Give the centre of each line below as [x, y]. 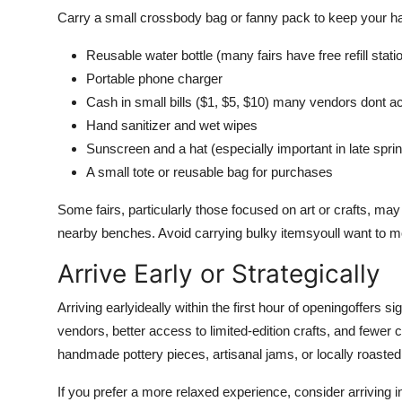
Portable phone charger [154, 79]
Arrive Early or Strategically [219, 274]
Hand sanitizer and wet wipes [172, 125]
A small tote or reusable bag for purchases [210, 172]
